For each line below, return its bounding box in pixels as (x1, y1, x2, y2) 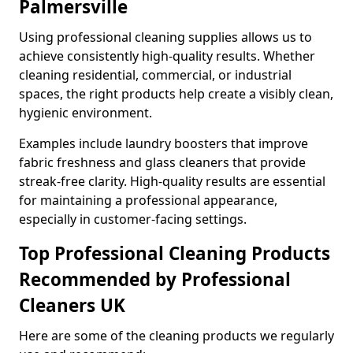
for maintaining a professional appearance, (19, 191, 277, 209)
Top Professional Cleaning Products (19, 241, 330, 266)
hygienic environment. (19, 104, 152, 121)
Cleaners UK (19, 293, 125, 318)
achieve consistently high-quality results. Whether (19, 47, 315, 65)
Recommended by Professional (19, 267, 291, 292)
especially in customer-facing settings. (19, 210, 247, 228)
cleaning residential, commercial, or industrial (19, 66, 292, 84)
